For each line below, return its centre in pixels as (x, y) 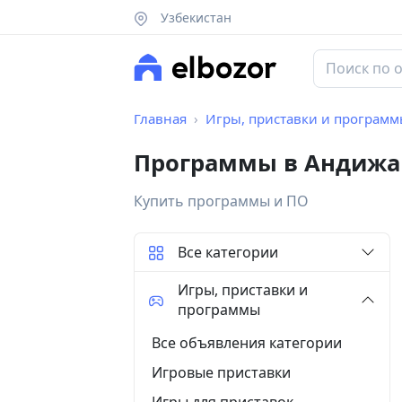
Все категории (228, 253)
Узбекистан (194, 17)
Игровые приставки (221, 372)
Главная (160, 119)
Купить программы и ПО (221, 201)
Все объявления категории (247, 342)
